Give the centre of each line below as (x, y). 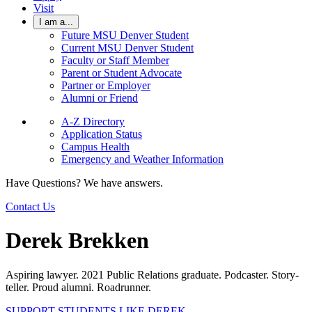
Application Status (102, 134)
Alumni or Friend (100, 98)
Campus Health (95, 147)
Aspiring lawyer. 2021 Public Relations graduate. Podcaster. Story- (152, 274)
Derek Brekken (77, 241)
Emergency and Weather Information (142, 159)
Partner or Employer (106, 85)
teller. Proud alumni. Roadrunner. (78, 287)
